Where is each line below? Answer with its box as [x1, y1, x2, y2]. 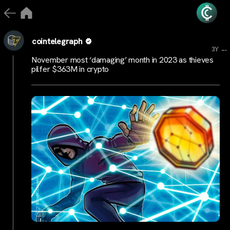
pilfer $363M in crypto [31, 64, 109, 74]
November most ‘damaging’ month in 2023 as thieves [31, 54, 214, 65]
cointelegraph [32, 35, 83, 47]
